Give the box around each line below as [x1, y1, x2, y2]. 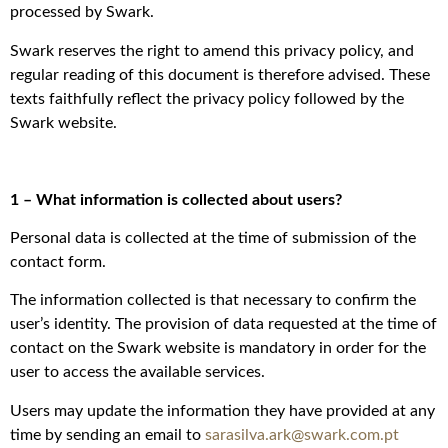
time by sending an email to [10, 426, 205, 443]
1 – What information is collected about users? [10, 191, 342, 208]
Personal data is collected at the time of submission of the [10, 229, 416, 246]
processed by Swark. [10, 4, 154, 21]
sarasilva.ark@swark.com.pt [205, 426, 399, 443]
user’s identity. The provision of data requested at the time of [10, 316, 437, 333]
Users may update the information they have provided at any [10, 402, 435, 419]
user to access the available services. [10, 364, 265, 381]
